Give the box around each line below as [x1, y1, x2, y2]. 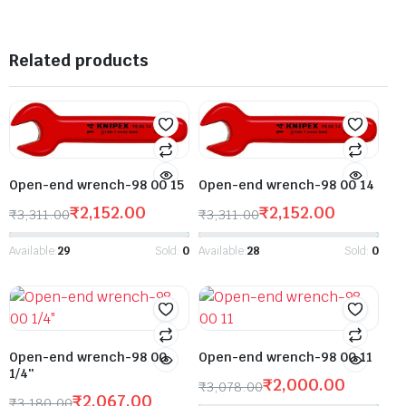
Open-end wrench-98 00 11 [198, 349, 372, 366]
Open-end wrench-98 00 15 [9, 177, 184, 194]
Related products [9, 50, 149, 72]
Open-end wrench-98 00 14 [198, 177, 374, 194]
